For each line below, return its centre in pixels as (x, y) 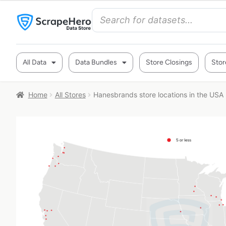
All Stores (70, 95)
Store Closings (169, 62)
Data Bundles (96, 62)
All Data (35, 62)
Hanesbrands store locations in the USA (158, 95)
